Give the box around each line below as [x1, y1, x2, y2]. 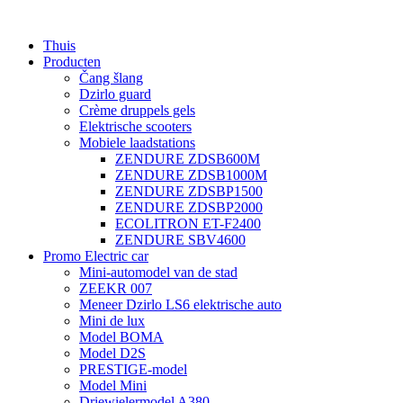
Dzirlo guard [79, 86, 151, 102]
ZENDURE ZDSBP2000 [115, 200, 263, 215]
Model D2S [79, 345, 146, 361]
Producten [43, 54, 101, 69]
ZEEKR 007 [79, 281, 152, 296]
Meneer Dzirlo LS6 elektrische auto [79, 297, 282, 312]
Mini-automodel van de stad [79, 264, 237, 280]
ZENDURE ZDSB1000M [115, 167, 267, 183]
